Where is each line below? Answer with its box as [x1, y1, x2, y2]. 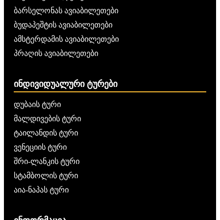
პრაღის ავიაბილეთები [14, 49, 98, 58]
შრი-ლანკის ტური [14, 157, 80, 166]
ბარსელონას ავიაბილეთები [14, 6, 118, 15]
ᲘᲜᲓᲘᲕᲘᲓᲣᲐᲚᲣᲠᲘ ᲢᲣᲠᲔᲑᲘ [14, 79, 117, 89]
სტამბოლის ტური [14, 171, 78, 180]
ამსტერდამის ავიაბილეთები [14, 35, 119, 44]
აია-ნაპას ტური [14, 186, 69, 194]
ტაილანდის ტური [14, 129, 78, 137]
